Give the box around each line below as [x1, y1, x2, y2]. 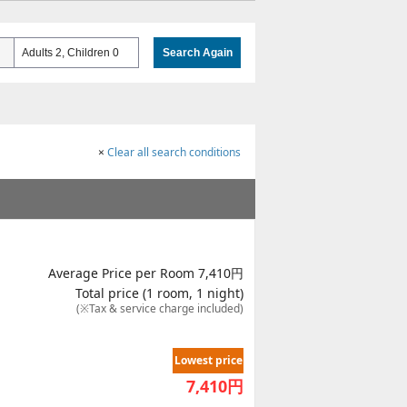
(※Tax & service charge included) [76, 300, 243, 316]
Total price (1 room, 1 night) [75, 283, 243, 302]
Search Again [162, 45, 233, 59]
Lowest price [174, 352, 243, 369]
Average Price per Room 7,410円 [48, 263, 243, 282]
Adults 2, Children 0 [22, 45, 119, 59]
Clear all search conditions [104, 144, 241, 160]
